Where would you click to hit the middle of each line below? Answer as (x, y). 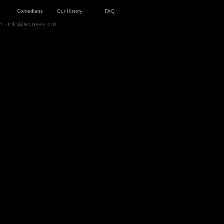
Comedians (30, 11)
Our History (70, 11)
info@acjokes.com (33, 24)
